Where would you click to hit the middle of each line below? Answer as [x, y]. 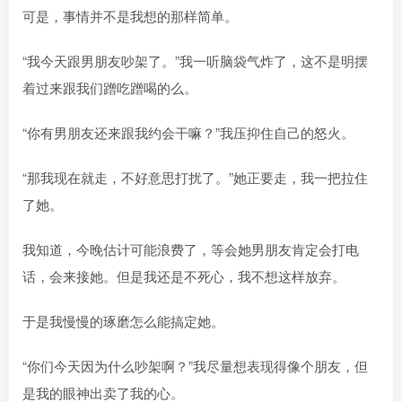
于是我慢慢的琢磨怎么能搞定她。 [123, 321]
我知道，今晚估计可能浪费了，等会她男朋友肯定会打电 [191, 249]
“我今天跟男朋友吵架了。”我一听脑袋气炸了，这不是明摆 [195, 61]
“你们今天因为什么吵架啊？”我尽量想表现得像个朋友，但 [195, 366]
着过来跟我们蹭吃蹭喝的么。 [110, 88]
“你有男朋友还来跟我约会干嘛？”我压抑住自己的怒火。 [188, 133]
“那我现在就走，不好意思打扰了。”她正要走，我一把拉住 [195, 178]
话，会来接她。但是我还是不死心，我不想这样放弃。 [184, 276]
